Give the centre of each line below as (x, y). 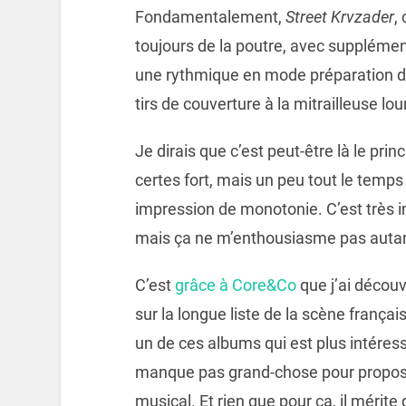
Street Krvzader (339, 17)
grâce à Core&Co (235, 285)
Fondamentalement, (210, 17)
